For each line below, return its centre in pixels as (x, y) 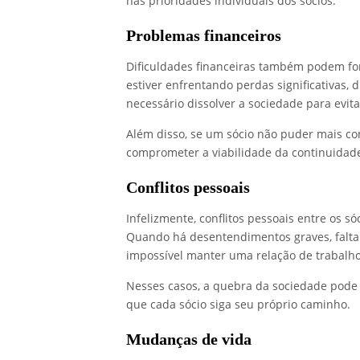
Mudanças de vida (189, 340)
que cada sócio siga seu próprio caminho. (238, 305)
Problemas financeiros (204, 36)
